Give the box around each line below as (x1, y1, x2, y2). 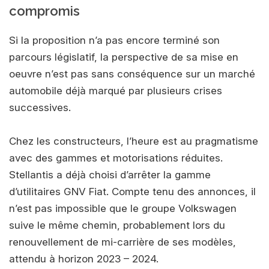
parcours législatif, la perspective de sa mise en (9, 50, 238, 63)
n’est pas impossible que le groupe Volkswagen (9, 202, 237, 214)
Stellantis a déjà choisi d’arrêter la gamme (9, 168, 211, 181)
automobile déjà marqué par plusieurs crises (9, 84, 222, 97)
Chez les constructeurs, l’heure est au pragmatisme (9, 134, 258, 147)
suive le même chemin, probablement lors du (9, 219, 225, 231)
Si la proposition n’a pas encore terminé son (9, 34, 220, 46)
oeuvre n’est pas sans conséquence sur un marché (9, 67, 255, 80)
